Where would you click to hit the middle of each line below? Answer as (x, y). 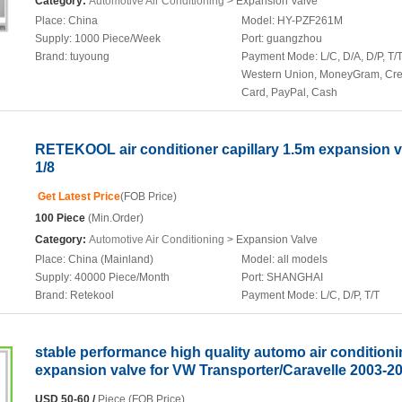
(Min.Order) (114, 218)
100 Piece (60, 218)
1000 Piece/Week (118, 39)
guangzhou (294, 39)
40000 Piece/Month (122, 277)
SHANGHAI (295, 277)
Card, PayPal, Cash (289, 92)
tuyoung (90, 57)
